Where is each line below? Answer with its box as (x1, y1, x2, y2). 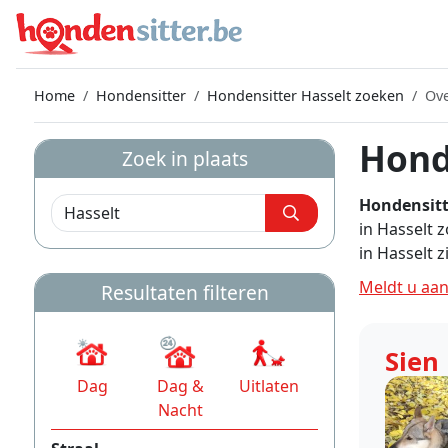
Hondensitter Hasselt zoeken (207, 86, 404, 105)
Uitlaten (238, 375, 299, 398)
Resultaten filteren (100, 279, 269, 306)
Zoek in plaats (121, 145, 248, 172)
